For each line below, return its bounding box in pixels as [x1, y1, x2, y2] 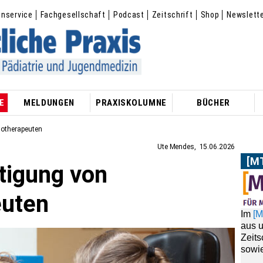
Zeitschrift [151, 10, 193, 19]
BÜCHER [196, 97, 231, 108]
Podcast [113, 10, 144, 19]
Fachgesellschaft [40, 10, 106, 19]
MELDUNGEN [23, 97, 75, 108]
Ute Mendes [157, 143, 194, 151]
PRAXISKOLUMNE [95, 97, 167, 108]
